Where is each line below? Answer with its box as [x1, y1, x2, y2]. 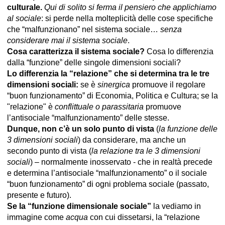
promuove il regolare [130, 80, 205, 89]
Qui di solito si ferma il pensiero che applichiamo [44, 3, 216, 12]
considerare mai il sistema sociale [7, 36, 128, 45]
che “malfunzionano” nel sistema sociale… [7, 25, 160, 34]
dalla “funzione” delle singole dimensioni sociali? [7, 58, 181, 67]
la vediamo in [151, 201, 201, 210]
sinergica [97, 80, 130, 89]
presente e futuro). [7, 190, 71, 199]
